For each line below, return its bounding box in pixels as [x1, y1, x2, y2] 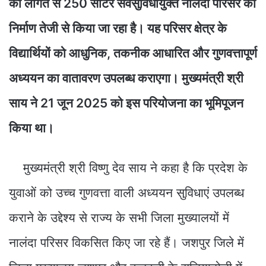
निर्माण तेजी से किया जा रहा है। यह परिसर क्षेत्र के [9, 20, 227, 36]
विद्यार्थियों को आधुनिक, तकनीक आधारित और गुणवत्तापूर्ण [9, 45, 257, 61]
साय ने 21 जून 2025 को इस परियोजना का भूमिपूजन [9, 95, 243, 110]
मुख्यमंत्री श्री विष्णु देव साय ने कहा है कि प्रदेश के [9, 160, 248, 175]
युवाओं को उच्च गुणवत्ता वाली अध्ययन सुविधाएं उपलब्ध [9, 185, 244, 200]
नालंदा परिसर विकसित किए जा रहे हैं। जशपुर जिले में [9, 235, 244, 250]
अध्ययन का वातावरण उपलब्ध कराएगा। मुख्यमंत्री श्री [9, 70, 243, 85]
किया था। [9, 120, 54, 135]
